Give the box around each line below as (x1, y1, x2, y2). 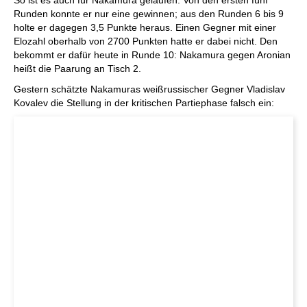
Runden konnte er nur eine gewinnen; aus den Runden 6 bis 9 (14, 8, 284, 19)
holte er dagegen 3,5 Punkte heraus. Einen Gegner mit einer (14, 22, 276, 33)
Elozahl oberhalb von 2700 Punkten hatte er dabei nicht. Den (14, 36, 278, 47)
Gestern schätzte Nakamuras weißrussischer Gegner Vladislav (14, 84, 285, 95)
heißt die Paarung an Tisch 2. (14, 63, 141, 74)
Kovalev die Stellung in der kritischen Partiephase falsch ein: (14, 97, 274, 108)
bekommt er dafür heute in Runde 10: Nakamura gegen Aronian (14, 49, 291, 60)
